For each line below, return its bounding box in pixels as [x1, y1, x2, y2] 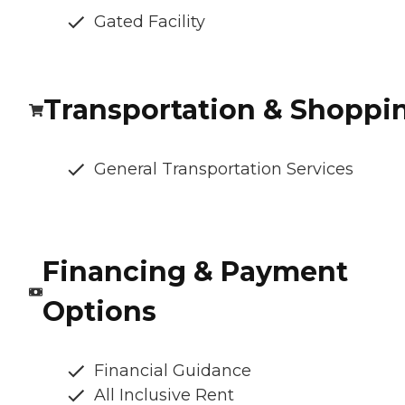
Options [42, 295, 156, 329]
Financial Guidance [94, 361, 251, 381]
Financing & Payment [42, 255, 348, 289]
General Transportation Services [94, 159, 353, 180]
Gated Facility [94, 12, 205, 33]
